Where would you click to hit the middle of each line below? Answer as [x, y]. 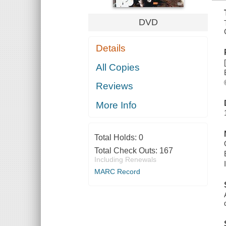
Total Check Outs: [127, 150]
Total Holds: [116, 137]
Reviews [115, 86]
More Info [117, 105]
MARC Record [117, 171]
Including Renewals [125, 159]
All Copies [118, 67]
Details [111, 48]
